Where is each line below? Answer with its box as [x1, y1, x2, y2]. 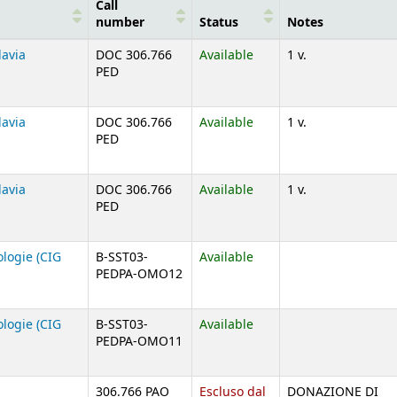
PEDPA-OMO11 [96, 331, 183, 351]
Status [199, 12, 238, 32]
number [96, 12, 144, 32]
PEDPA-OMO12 [96, 264, 183, 284]
